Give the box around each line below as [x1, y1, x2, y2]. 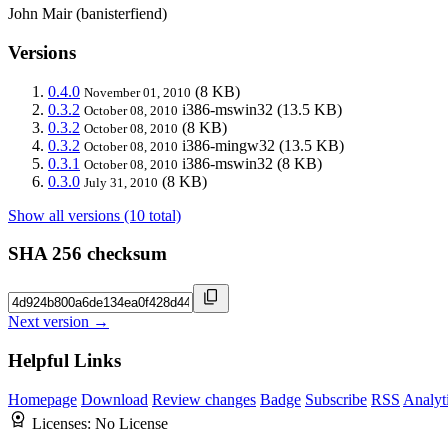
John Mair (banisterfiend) [8, 5, 167, 23]
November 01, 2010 [84, 84, 191, 100]
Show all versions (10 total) [8, 206, 181, 224]
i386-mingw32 [182, 136, 275, 154]
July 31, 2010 [84, 174, 158, 190]
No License [95, 414, 168, 432]
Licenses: [32, 414, 95, 432]
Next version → [8, 313, 109, 331]
